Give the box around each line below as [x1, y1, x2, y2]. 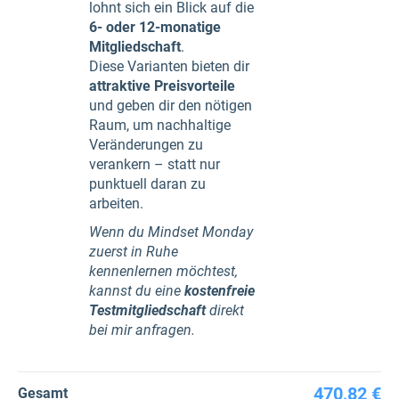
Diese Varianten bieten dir [89, 57, 249, 75]
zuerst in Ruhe [89, 242, 178, 260]
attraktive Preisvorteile [89, 77, 235, 94]
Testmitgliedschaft [89, 301, 206, 319]
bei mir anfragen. [89, 321, 195, 338]
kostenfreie [184, 281, 255, 299]
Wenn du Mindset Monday [89, 223, 253, 240]
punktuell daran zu [89, 175, 206, 192]
